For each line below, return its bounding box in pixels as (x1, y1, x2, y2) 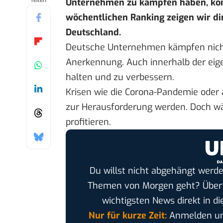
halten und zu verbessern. (66, 71, 174, 84)
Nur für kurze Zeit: (88, 209, 167, 222)
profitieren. (66, 116, 111, 128)
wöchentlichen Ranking (66, 11, 164, 24)
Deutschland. (66, 26, 123, 39)
